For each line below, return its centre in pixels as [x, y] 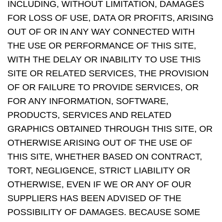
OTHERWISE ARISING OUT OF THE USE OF [100, 143]
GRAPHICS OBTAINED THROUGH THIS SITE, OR [110, 129]
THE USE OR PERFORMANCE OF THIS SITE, [102, 46]
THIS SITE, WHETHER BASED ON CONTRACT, [105, 157]
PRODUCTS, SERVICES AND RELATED [89, 115]
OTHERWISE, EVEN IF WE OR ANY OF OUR [99, 184]
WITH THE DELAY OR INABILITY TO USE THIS [104, 59]
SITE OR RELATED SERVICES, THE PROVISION [108, 73]
